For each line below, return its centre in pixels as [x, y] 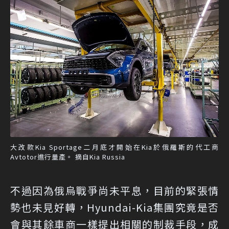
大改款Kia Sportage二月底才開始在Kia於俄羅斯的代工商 [114, 147]
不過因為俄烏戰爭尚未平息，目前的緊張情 [114, 190]
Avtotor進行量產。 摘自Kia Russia [68, 156]
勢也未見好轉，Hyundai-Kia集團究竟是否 [114, 207]
